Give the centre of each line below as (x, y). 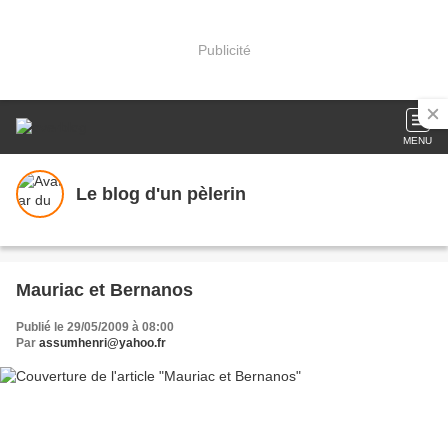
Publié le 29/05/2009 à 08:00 (95, 327)
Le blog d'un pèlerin (161, 193)
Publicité (224, 49)
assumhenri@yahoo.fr (102, 343)
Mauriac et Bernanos (104, 290)
